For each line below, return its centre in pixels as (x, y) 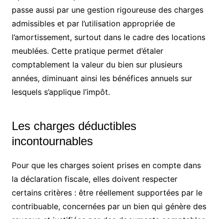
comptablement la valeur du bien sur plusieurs (97, 64)
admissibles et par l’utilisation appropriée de (93, 23)
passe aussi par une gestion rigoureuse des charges (107, 10)
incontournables (52, 141)
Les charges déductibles (74, 126)
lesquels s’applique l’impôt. (61, 92)
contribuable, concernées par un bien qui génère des (109, 206)
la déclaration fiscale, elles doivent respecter (94, 179)
